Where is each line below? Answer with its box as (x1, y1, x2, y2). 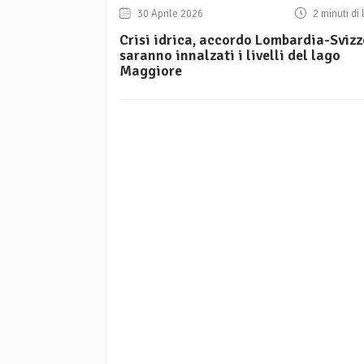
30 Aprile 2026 (135, 7, 204, 21)
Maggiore (119, 62, 182, 80)
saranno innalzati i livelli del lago (119, 46, 340, 65)
